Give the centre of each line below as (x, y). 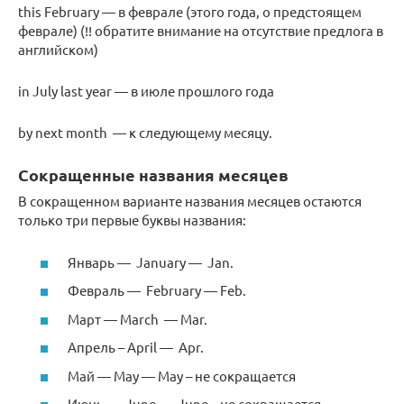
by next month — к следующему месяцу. (145, 133)
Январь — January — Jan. (151, 262)
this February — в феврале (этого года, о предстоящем (190, 12)
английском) (58, 50)
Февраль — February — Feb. (157, 290)
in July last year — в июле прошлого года (146, 91)
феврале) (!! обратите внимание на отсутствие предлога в (201, 31)
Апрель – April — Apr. (136, 347)
